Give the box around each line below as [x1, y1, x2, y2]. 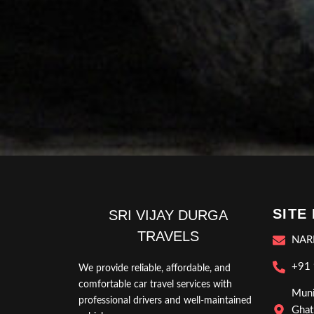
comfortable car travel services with [78, 279, 232, 289]
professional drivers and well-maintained [78, 295, 252, 306]
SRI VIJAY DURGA [109, 207, 228, 223]
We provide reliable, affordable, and [78, 263, 231, 273]
